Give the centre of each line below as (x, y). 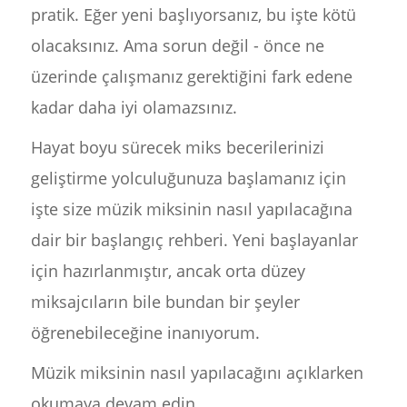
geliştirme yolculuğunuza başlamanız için (188, 178)
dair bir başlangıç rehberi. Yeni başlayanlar (194, 240)
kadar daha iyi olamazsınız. (134, 107)
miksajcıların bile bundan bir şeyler (165, 302)
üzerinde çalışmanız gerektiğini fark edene (191, 76)
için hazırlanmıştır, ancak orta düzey (168, 271)
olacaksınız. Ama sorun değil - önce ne (177, 45)
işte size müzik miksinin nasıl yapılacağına (191, 209)
